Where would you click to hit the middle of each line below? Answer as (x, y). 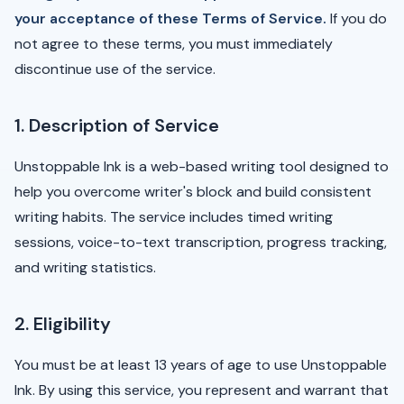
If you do (357, 18)
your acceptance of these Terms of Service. (170, 18)
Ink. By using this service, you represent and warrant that (202, 390)
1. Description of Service (117, 125)
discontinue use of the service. (115, 69)
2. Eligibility (63, 324)
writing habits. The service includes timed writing (174, 217)
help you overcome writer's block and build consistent (193, 192)
